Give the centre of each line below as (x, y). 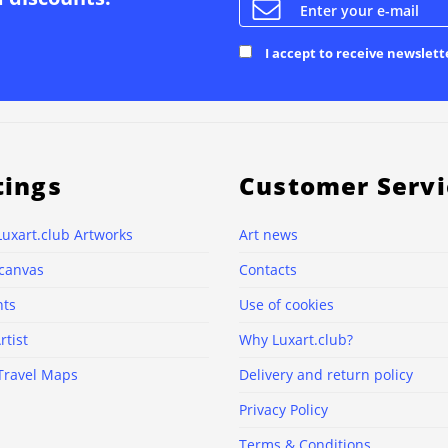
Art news (268, 234)
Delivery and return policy (326, 374)
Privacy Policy (283, 409)
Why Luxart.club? (296, 339)
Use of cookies (286, 304)
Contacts (268, 269)
